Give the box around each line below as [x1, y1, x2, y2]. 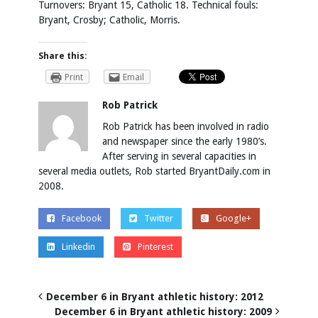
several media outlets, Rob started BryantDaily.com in [38, 165, 270, 177]
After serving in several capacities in [102, 150, 256, 162]
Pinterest [138, 241, 173, 252]
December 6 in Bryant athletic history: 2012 [46, 290, 263, 302]
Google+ [216, 212, 251, 224]
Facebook [62, 212, 102, 224]
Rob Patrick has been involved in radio [102, 120, 269, 132]
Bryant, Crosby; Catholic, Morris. [38, 14, 180, 26]
